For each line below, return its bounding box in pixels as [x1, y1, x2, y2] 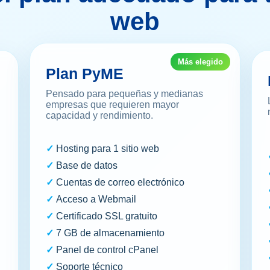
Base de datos [56, 160, 118, 171]
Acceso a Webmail [56, 194, 137, 205]
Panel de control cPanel [56, 245, 159, 256]
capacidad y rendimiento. [46, 110, 154, 121]
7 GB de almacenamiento [56, 228, 165, 239]
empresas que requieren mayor [46, 99, 180, 110]
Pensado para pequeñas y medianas [46, 89, 204, 99]
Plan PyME [46, 65, 124, 83]
